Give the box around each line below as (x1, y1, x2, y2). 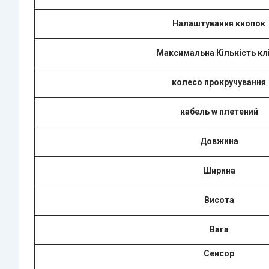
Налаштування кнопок (172, 18, 265, 28)
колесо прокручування (172, 77, 266, 87)
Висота (204, 195, 234, 205)
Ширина (202, 165, 235, 175)
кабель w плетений (180, 106, 258, 116)
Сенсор (204, 248, 234, 258)
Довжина (199, 136, 238, 146)
